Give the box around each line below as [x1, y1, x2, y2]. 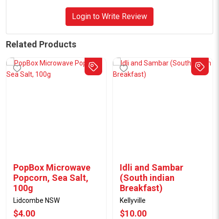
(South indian [120, 173, 175, 183]
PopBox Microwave [13, 162, 90, 173]
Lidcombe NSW [13, 197, 60, 204]
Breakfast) [120, 183, 163, 193]
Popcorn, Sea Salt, [13, 173, 88, 183]
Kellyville [120, 197, 146, 204]
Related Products [6, 39, 76, 49]
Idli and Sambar [120, 162, 183, 173]
